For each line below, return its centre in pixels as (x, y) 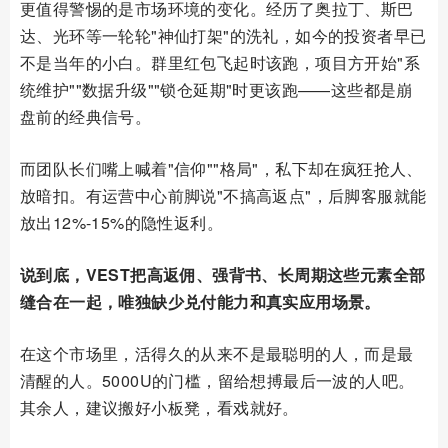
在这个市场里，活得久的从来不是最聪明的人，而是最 (217, 353)
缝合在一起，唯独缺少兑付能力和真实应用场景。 (200, 301)
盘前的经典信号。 (86, 116)
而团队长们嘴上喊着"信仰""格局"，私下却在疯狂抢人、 (221, 168)
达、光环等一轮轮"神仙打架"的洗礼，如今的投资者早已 (223, 35)
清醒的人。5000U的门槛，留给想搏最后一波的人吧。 (217, 380)
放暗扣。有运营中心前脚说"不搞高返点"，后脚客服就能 (223, 195)
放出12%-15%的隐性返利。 (121, 222)
